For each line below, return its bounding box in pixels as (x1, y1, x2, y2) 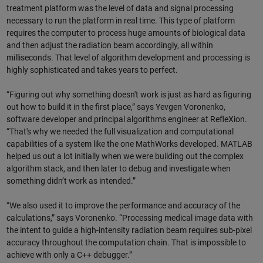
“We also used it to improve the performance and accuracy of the (6, 200, 240, 210)
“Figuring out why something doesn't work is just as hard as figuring (6, 89, 251, 99)
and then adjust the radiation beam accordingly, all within (6, 40, 213, 50)
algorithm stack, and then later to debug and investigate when (6, 163, 231, 173)
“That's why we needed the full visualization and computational (6, 126, 234, 136)
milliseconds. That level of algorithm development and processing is (6, 52, 250, 62)
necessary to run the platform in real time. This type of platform (6, 15, 235, 25)
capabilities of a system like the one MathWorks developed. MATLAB (6, 139, 252, 149)
